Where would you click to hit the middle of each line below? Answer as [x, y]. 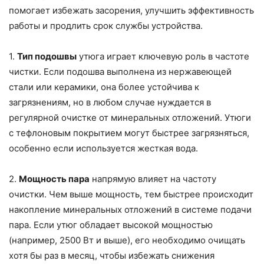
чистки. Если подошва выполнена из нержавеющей [120, 72]
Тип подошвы [47, 57]
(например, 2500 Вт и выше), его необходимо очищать [127, 240]
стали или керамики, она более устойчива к [104, 87]
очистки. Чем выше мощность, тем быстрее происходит [131, 194]
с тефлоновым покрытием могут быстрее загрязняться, [129, 133]
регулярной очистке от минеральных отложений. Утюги [130, 118]
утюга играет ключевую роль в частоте [163, 57]
